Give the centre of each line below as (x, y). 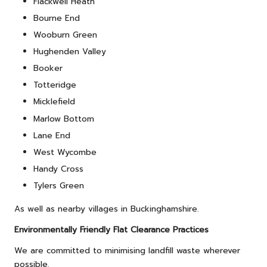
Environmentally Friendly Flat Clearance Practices (111, 229)
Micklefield (54, 102)
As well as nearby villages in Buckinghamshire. (107, 209)
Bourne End (57, 18)
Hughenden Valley (70, 52)
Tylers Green (59, 185)
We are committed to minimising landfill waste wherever (127, 250)
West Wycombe (65, 152)
